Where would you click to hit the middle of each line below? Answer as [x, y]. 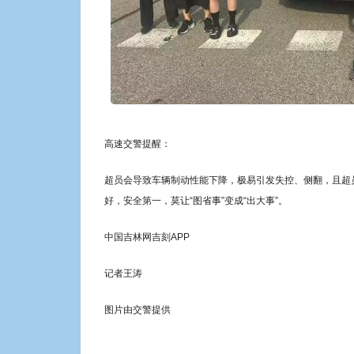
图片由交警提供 [137, 309]
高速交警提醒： [137, 143]
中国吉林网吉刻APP [147, 237]
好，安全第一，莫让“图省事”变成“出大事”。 [196, 200]
